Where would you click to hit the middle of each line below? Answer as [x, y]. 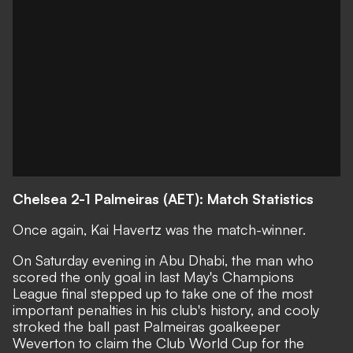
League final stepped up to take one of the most [163, 293]
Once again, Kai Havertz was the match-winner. [159, 229]
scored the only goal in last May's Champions [153, 277]
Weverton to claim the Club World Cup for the [158, 343]
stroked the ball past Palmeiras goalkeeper [147, 326]
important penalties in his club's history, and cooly [166, 310]
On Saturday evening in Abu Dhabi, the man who [163, 260]
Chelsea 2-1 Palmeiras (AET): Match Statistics [163, 199]
